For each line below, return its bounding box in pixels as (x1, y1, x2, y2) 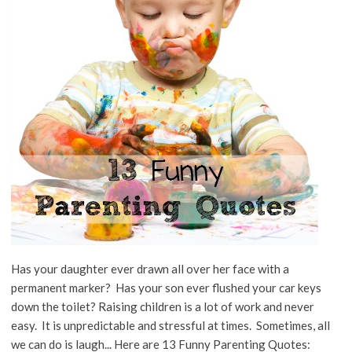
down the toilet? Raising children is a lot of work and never (10, 299, 314, 313)
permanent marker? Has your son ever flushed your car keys (10, 280, 321, 295)
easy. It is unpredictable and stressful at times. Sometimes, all (10, 317, 330, 332)
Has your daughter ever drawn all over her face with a (10, 261, 289, 276)
